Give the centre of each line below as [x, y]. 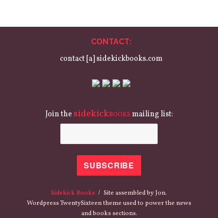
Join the [59, 115]
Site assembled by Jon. [135, 193]
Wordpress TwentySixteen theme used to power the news [109, 203]
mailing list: [152, 115]
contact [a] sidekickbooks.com [111, 59]
